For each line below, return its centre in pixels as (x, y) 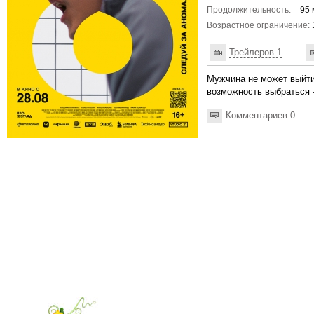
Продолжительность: (249, 10)
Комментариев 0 (260, 115)
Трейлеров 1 (255, 52)
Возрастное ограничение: (258, 25)
